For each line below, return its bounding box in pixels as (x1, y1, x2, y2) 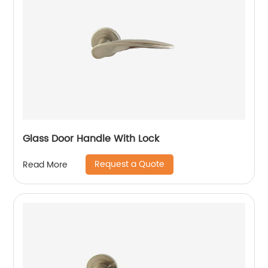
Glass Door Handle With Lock (23, 131, 160, 147)
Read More (23, 157, 68, 172)
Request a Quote (95, 157, 165, 172)
